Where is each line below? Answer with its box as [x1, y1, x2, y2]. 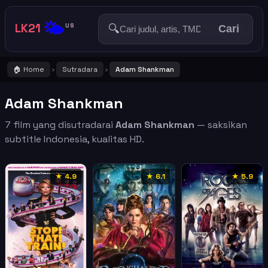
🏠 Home [13, 65, 44, 74]
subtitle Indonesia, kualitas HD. [5, 133, 144, 145]
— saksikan [194, 118, 247, 131]
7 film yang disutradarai [5, 118, 115, 131]
